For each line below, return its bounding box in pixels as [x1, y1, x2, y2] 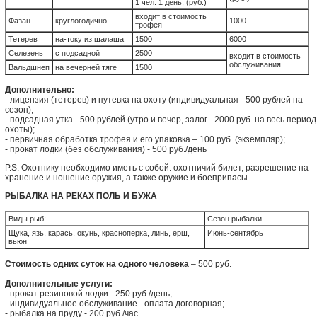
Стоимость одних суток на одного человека [5, 259, 189, 269]
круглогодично [55, 16, 107, 25]
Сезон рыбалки [207, 214, 262, 223]
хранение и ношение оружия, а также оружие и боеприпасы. [5, 173, 250, 183]
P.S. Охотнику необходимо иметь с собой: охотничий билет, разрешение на [5, 163, 309, 173]
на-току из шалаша [55, 35, 124, 43]
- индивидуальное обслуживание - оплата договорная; [5, 299, 224, 309]
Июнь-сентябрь [207, 229, 263, 237]
